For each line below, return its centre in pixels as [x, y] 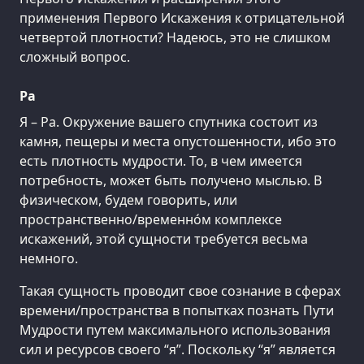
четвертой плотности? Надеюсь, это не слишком [175, 37]
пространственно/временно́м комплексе [151, 219]
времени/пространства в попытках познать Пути [177, 310]
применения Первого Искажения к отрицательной [182, 17]
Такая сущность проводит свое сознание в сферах [180, 290]
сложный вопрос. [75, 56]
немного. [49, 258]
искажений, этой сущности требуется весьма [164, 238]
